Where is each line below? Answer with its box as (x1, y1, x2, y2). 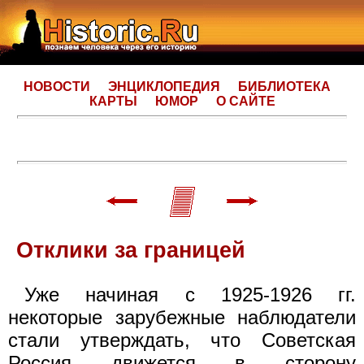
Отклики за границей (16, 237, 245, 262)
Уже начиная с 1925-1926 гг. (24, 283, 356, 305)
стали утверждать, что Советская (8, 328, 356, 351)
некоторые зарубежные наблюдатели (8, 305, 356, 328)
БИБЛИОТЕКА (238, 80, 331, 93)
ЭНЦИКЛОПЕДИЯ (108, 80, 220, 93)
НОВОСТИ (24, 80, 90, 93)
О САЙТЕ (215, 94, 275, 108)
